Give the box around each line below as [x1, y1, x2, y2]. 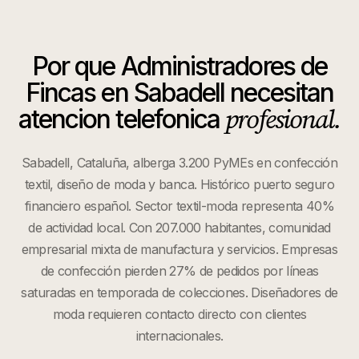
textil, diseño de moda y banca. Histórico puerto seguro [25, 176, 334, 192]
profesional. [225, 102, 341, 137]
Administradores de [120, 50, 328, 82]
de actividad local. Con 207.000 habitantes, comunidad [28, 220, 331, 236]
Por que [31, 50, 121, 82]
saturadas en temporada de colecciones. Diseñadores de [21, 284, 338, 301]
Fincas [25, 77, 96, 108]
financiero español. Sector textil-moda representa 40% [24, 198, 335, 214]
